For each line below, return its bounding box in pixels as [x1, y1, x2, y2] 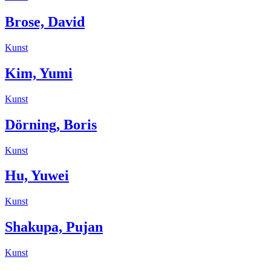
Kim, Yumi [5, 65, 73, 81]
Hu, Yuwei [5, 168, 69, 184]
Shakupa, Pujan [5, 219, 103, 235]
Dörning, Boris [5, 116, 97, 132]
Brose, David [5, 13, 85, 30]
